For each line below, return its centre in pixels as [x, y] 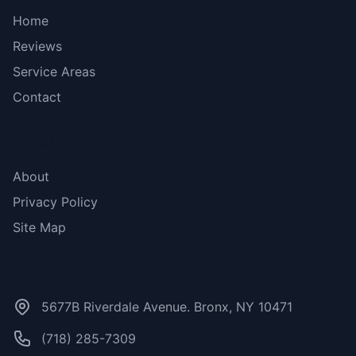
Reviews [37, 46]
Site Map [39, 227]
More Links [49, 143]
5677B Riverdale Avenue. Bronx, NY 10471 [167, 307]
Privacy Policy [55, 202]
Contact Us [50, 273]
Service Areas [54, 72]
